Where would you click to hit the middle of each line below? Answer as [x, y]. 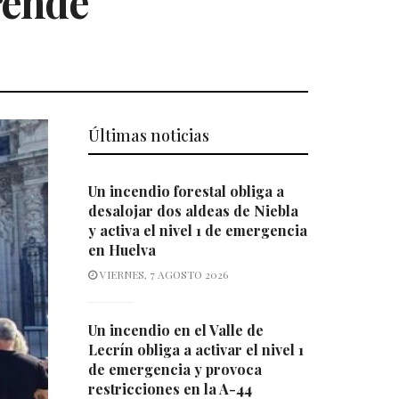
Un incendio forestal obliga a [186, 191]
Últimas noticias [148, 136]
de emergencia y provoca [175, 370]
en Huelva [122, 250]
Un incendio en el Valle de [175, 330]
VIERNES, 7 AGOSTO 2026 [162, 275]
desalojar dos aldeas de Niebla [193, 211]
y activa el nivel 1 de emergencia [197, 231]
